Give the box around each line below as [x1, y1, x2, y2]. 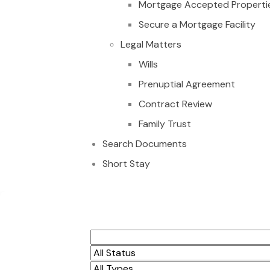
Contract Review [138, 98, 212, 110]
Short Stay [102, 157, 150, 170]
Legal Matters [120, 38, 181, 51]
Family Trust [138, 118, 191, 130]
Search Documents [102, 137, 187, 150]
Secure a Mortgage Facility [138, 18, 256, 31]
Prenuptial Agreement [138, 78, 235, 90]
